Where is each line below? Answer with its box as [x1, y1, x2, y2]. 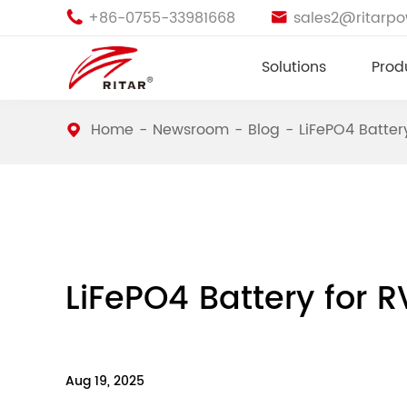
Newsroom [153, 118, 229, 142]
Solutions [262, 55, 326, 79]
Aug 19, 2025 [65, 371, 144, 392]
